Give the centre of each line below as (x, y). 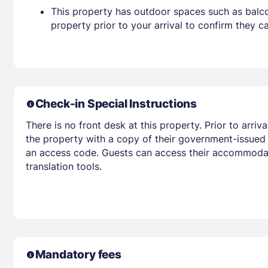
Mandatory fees (78, 254)
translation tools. (63, 166)
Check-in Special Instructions (116, 103)
